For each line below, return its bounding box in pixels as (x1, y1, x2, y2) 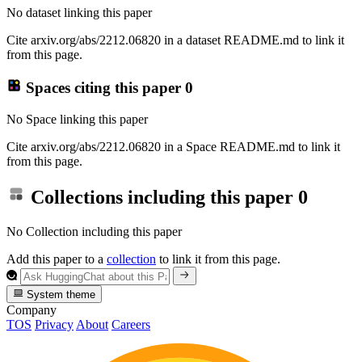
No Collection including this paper (6, 225, 182, 239)
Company (6, 303, 57, 317)
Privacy (35, 318, 74, 331)
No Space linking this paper (6, 112, 148, 126)
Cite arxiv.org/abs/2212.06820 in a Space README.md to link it (6, 139, 340, 154)
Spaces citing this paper (21, 78, 185, 96)
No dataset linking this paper (6, 6, 152, 20)
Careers (112, 318, 150, 331)
